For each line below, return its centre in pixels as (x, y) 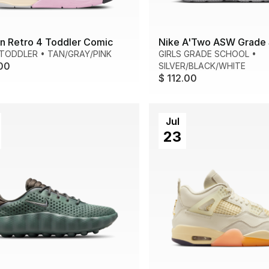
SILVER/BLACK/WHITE (202, 66)
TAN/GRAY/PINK (80, 54)
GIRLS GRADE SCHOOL (204, 54)
